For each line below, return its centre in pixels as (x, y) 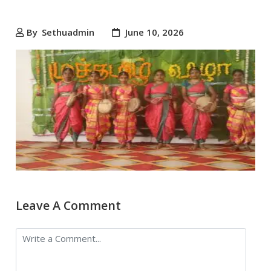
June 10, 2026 (154, 32)
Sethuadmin (68, 32)
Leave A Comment (69, 205)
